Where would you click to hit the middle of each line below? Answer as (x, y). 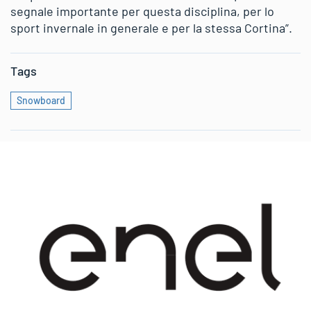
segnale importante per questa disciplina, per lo (142, 11)
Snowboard (41, 100)
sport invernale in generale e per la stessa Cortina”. (151, 27)
